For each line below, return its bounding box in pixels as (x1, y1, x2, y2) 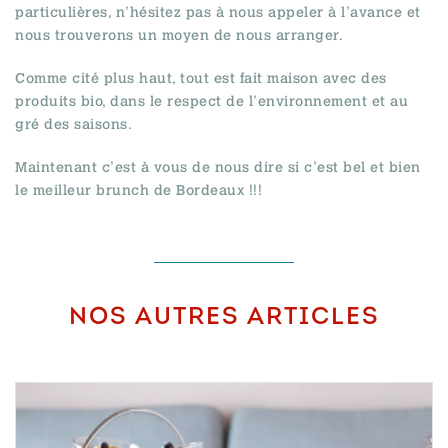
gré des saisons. (15, 115, 132, 134)
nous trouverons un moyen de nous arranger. (15, 26, 343, 45)
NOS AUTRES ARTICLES (68, 306, 380, 331)
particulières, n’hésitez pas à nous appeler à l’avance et (15, 3, 421, 22)
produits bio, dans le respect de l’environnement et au (15, 92, 408, 111)
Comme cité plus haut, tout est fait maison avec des (15, 69, 387, 88)
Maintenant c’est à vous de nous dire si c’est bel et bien (15, 158, 421, 177)
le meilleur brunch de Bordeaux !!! (15, 181, 262, 200)
